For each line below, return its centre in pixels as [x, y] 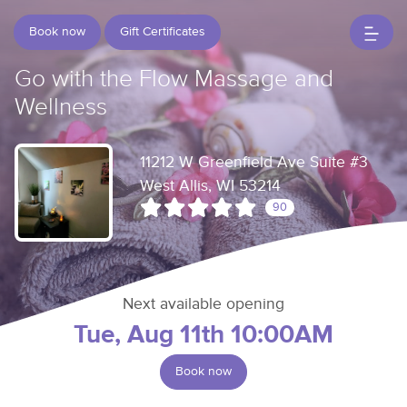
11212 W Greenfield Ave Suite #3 [254, 163]
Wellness [61, 108]
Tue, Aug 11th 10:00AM [203, 335]
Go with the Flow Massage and [174, 79]
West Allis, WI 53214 [210, 186]
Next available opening [203, 304]
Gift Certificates [163, 32]
